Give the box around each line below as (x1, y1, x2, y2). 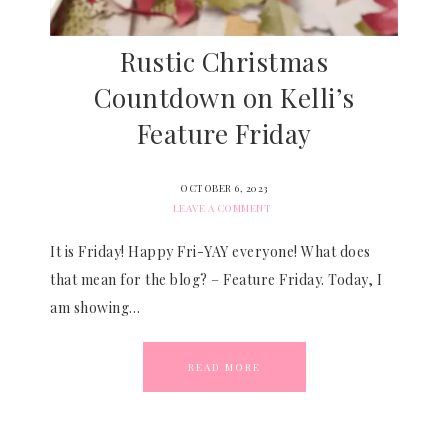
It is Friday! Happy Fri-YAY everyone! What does (50, 242, 371, 261)
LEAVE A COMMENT (172, 201, 272, 215)
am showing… (50, 298, 141, 317)
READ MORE (187, 360, 261, 374)
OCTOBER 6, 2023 (180, 181, 268, 195)
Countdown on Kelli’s (93, 80, 355, 115)
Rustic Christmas (120, 44, 328, 79)
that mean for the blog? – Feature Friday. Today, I (50, 270, 382, 289)
